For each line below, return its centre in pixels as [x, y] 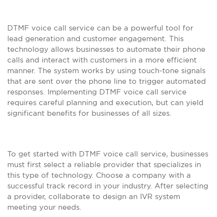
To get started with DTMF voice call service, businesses [108, 154]
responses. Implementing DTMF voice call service [97, 92]
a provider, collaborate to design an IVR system [94, 196]
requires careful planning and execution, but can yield [105, 102]
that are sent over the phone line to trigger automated [107, 81]
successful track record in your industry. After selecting [108, 186]
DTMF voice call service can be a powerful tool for [100, 28]
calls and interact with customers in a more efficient [102, 60]
